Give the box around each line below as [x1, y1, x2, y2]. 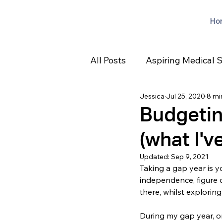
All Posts [90, 54, 126, 66]
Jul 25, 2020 [166, 91, 205, 101]
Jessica [140, 91, 165, 101]
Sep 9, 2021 [171, 152, 209, 162]
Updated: [140, 152, 171, 162]
